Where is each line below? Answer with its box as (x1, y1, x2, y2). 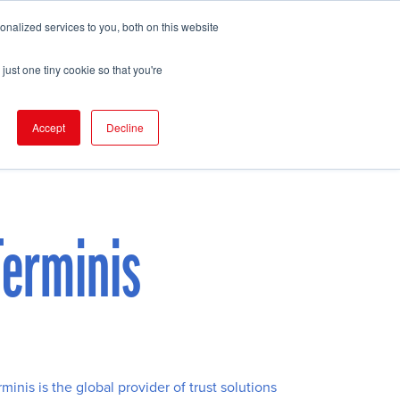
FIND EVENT (73, 32, 154, 53)
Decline (106, 120, 144, 135)
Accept (32, 120, 65, 135)
